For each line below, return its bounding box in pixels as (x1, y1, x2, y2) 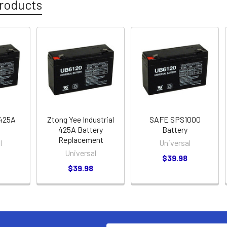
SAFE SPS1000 (149, 114, 201, 124)
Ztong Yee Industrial (47, 114, 115, 124)
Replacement (58, 134, 103, 144)
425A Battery (58, 124, 103, 134)
